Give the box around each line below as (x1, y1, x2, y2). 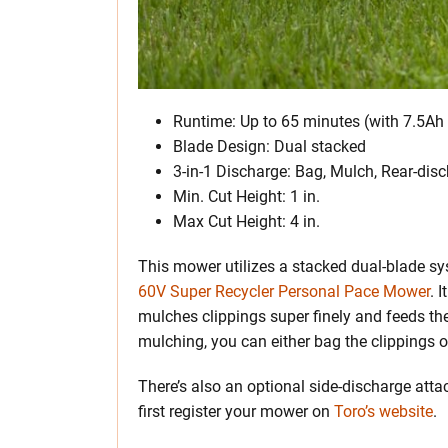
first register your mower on (138, 402, 334, 422)
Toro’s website (334, 402, 433, 422)
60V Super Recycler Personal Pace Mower (138, 282, 430, 302)
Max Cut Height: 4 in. (173, 212, 320, 232)
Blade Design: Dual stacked (173, 137, 366, 157)
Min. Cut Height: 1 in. (173, 187, 320, 207)
